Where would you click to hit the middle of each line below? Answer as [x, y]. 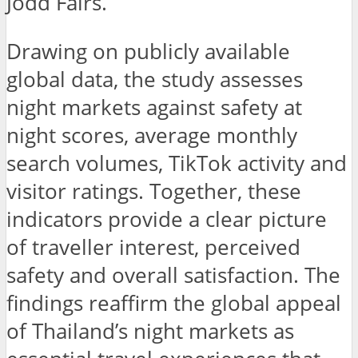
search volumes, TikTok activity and [177, 163]
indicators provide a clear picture [167, 219]
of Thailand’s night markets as [150, 331]
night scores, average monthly [152, 135]
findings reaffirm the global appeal [174, 303]
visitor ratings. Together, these [154, 191]
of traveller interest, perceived [153, 247]
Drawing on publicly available [148, 51]
